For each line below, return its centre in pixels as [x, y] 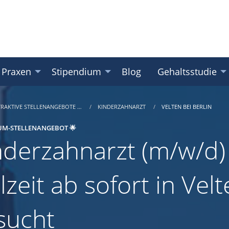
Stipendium [76, 72]
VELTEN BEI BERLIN [187, 107]
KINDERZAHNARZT [122, 107]
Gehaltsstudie [187, 72]
